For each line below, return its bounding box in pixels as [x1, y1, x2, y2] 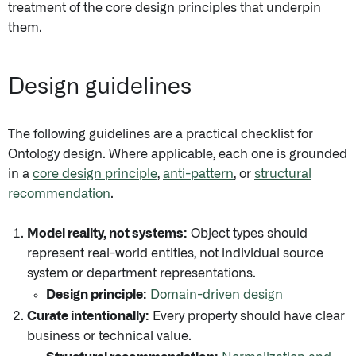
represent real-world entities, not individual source [27, 247, 323, 260]
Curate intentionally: [27, 310, 149, 323]
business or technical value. [27, 330, 192, 342]
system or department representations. [27, 267, 256, 280]
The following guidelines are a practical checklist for [8, 128, 313, 141]
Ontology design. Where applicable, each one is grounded [8, 148, 347, 161]
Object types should [188, 227, 308, 240]
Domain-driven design [150, 288, 283, 301]
